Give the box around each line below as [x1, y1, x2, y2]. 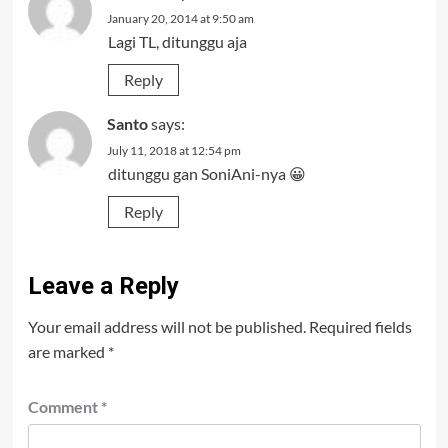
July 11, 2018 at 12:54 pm [106, 143, 241, 158]
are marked [27, 342, 108, 361]
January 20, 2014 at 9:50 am [106, 11, 254, 26]
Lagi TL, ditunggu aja [107, 32, 247, 51]
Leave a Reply [27, 272, 179, 300]
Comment [27, 397, 101, 416]
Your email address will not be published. [27, 317, 306, 336]
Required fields [308, 317, 412, 336]
